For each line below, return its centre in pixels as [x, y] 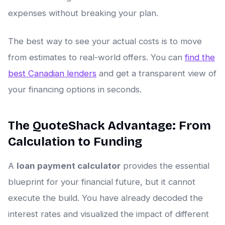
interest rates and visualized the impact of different [108, 214]
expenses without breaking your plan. [83, 13]
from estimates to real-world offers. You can [96, 58]
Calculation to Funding [75, 142]
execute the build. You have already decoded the [105, 198]
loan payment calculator [69, 166]
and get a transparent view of [156, 74]
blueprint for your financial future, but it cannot [102, 182]
